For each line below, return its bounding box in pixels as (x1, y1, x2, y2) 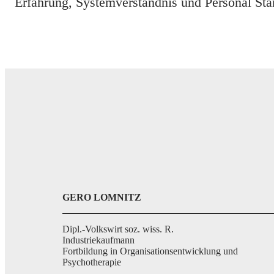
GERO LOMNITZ (62, 192, 141, 202)
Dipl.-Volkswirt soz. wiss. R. (62, 224, 174, 234)
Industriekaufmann (62, 235, 135, 245)
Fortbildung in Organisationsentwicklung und (62, 246, 238, 256)
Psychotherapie (62, 257, 121, 267)
